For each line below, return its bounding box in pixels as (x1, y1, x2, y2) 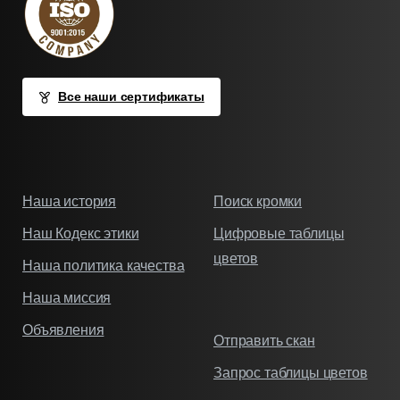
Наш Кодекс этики (22, 226, 139, 242)
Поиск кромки (213, 194, 303, 210)
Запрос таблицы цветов (213, 365, 368, 381)
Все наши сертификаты (58, 89, 204, 104)
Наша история (22, 194, 117, 210)
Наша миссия (22, 290, 112, 306)
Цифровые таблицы (213, 226, 345, 242)
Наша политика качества (22, 258, 185, 274)
